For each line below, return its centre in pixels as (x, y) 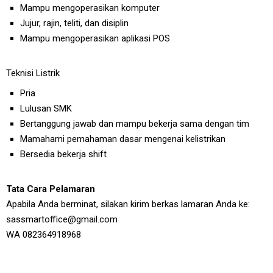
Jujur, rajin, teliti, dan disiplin (74, 23)
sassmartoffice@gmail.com (62, 220)
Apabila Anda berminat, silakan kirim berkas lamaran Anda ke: (128, 204)
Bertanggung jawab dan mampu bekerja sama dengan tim (134, 123)
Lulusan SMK (46, 108)
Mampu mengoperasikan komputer (91, 8)
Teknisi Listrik (33, 73)
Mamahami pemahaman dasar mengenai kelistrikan (122, 139)
